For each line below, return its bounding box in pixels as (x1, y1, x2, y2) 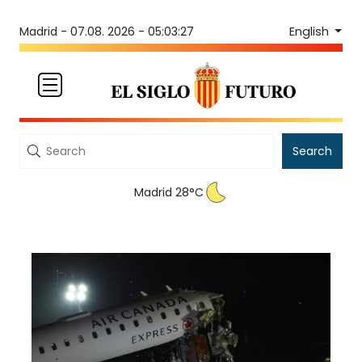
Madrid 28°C (134, 184, 204, 201)
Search (293, 143, 332, 160)
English (288, 23, 332, 40)
